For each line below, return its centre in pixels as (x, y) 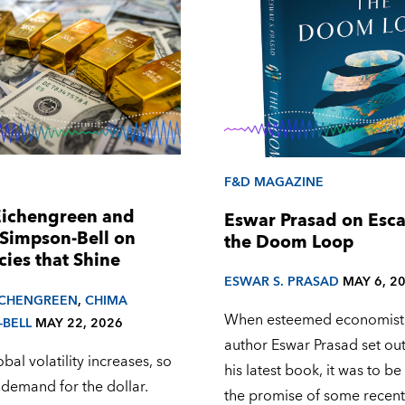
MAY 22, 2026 (79, 323)
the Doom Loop (289, 242)
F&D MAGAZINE (274, 182)
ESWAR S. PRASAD (282, 282)
